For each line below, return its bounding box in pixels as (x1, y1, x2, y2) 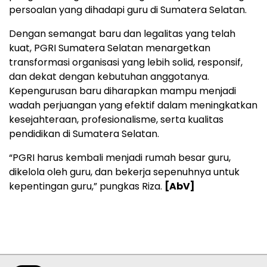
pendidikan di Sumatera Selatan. (9, 127, 159, 141)
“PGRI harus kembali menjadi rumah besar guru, (9, 151, 231, 164)
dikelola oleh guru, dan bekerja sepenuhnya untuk (9, 165, 240, 179)
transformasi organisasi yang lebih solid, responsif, (9, 55, 243, 69)
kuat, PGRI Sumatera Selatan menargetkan (9, 41, 210, 55)
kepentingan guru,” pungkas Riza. (9, 179, 164, 193)
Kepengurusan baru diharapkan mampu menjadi (9, 84, 236, 98)
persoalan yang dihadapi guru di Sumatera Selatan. (9, 3, 247, 17)
